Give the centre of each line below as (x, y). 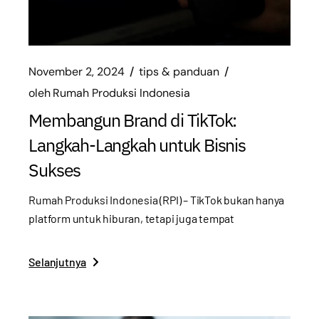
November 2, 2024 (77, 71)
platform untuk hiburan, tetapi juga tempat (131, 219)
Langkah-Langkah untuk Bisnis (137, 145)
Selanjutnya (58, 262)
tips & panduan (179, 71)
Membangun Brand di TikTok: (133, 120)
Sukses (55, 169)
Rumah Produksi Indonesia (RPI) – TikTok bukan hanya (157, 200)
